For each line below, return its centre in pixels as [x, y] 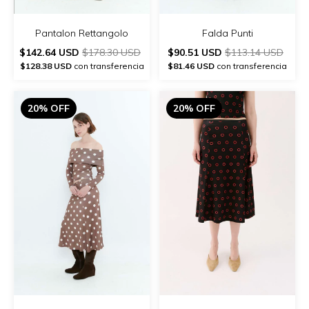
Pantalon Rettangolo [82, 33]
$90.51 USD [196, 53]
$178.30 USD [111, 53]
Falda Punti [227, 33]
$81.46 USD [191, 66]
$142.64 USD [51, 53]
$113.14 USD [254, 53]
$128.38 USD [46, 66]
